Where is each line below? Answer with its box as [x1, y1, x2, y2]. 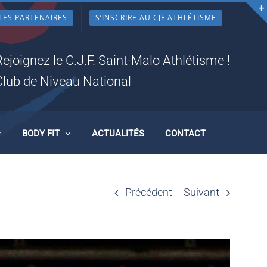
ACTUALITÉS [91, 128, 144, 139]
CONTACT [164, 128, 206, 139]
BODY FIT [21, 128, 60, 139]
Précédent [125, 186, 172, 198]
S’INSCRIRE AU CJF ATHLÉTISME [95, 13, 216, 23]
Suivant [184, 186, 219, 198]
